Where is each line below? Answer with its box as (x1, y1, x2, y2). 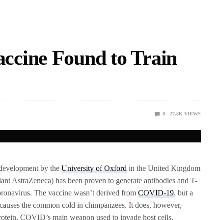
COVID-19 (138, 189, 174, 197)
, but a (174, 189, 193, 197)
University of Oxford (61, 164, 127, 173)
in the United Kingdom (127, 164, 201, 173)
